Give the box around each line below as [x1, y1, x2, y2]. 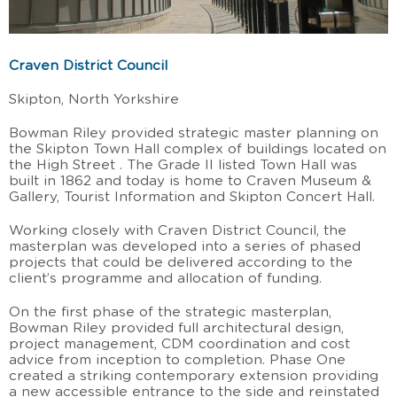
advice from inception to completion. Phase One [9, 354, 346, 368]
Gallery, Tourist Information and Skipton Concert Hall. [9, 191, 375, 205]
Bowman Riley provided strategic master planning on [9, 127, 378, 141]
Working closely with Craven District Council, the [9, 224, 346, 238]
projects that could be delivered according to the [9, 256, 353, 270]
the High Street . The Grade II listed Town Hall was [9, 159, 357, 173]
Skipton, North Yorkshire [9, 93, 179, 107]
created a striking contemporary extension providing [9, 370, 378, 384]
